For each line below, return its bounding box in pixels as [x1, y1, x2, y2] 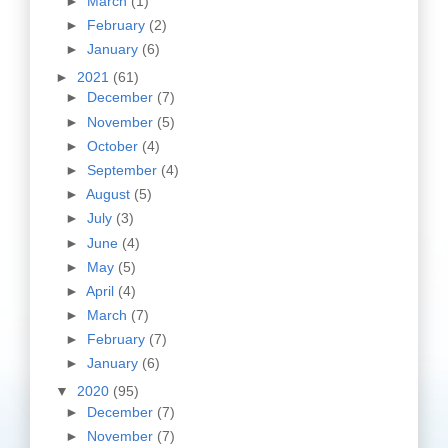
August [86, 186, 134, 203]
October [87, 137, 142, 154]
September [87, 161, 161, 178]
